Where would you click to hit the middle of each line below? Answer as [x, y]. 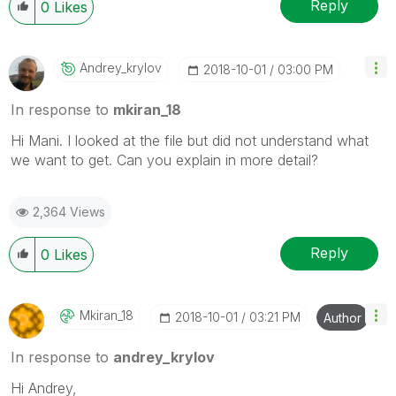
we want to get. [64, 160]
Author [343, 317]
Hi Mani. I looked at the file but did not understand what [190, 140]
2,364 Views [69, 211]
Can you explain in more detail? [217, 160]
